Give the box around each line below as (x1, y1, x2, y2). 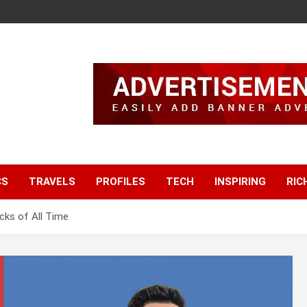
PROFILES (96, 175, 145, 188)
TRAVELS (29, 175, 75, 188)
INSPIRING (214, 175, 266, 188)
